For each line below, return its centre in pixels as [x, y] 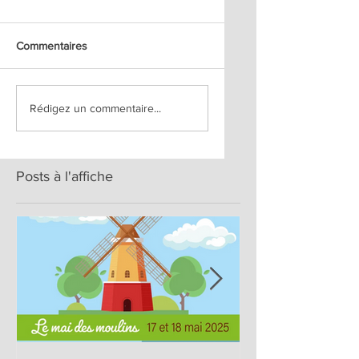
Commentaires [52, 46]
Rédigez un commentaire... [95, 108]
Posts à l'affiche [65, 177]
